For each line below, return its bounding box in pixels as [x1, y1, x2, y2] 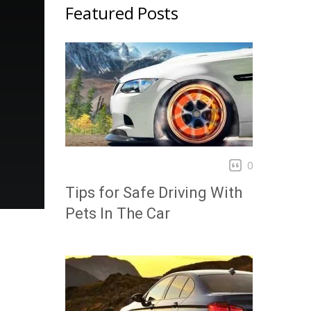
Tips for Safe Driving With [65, 184, 243, 201]
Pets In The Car [65, 205, 170, 222]
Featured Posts [65, 1, 178, 24]
